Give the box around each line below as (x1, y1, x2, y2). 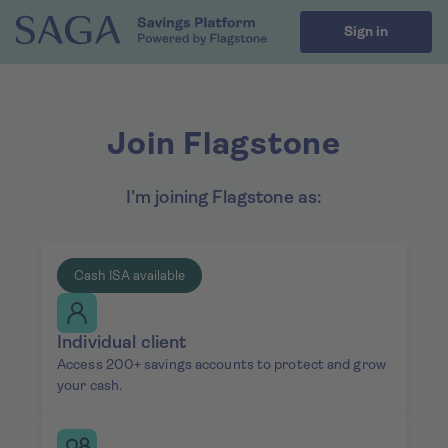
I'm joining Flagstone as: (125, 189, 323, 208)
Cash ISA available (74, 270, 185, 283)
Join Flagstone (107, 130, 341, 162)
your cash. (57, 379, 122, 394)
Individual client (57, 334, 187, 353)
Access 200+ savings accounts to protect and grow (57, 358, 386, 373)
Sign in (344, 24, 388, 40)
